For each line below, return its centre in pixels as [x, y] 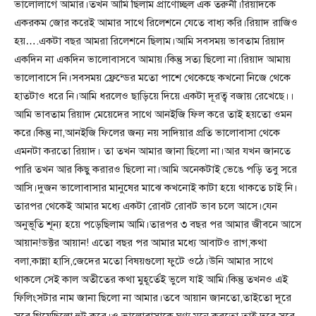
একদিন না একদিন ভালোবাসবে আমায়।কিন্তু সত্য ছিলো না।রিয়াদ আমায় [152, 59]
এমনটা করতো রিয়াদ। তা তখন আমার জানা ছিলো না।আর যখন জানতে [152, 151]
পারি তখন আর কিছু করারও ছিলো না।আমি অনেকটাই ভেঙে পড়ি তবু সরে [156, 169]
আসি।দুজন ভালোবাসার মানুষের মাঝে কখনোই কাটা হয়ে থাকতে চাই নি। [156, 188]
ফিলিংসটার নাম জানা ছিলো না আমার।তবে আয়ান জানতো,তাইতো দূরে [153, 298]
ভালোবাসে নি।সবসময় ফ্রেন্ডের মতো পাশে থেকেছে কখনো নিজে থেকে [152, 78]
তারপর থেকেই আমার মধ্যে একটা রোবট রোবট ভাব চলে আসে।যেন [146, 206]
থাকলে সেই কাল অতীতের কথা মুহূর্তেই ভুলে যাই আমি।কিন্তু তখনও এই [151, 279]
